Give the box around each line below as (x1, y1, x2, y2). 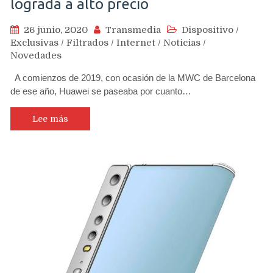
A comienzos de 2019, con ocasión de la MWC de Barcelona (10, 72, 255, 83)
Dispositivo (182, 24, 233, 35)
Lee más (32, 113, 68, 124)
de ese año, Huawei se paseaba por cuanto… (10, 85, 191, 96)
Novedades (10, 49, 62, 61)
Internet (116, 37, 155, 48)
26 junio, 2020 (24, 24, 88, 35)
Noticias (163, 37, 200, 48)
